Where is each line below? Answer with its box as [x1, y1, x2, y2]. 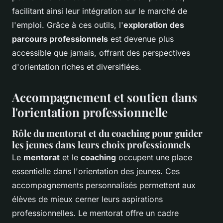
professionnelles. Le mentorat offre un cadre [12, 208, 179, 218]
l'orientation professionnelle [12, 104, 168, 120]
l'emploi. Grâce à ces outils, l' [12, 19, 123, 30]
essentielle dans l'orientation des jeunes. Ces [12, 166, 180, 176]
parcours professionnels [12, 33, 108, 44]
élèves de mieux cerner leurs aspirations [12, 194, 163, 204]
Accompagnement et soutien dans [12, 89, 197, 105]
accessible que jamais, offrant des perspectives [12, 47, 190, 58]
